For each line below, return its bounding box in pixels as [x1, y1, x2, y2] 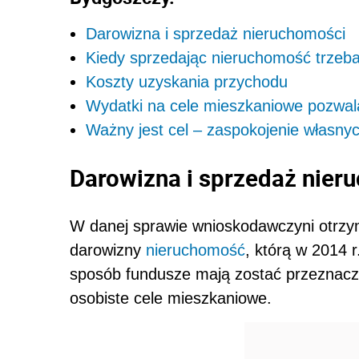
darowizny [70, 240, 146, 259]
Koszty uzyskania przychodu [86, 72, 288, 91]
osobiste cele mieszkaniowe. [70, 288, 272, 307]
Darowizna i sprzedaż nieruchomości [86, 24, 345, 42]
